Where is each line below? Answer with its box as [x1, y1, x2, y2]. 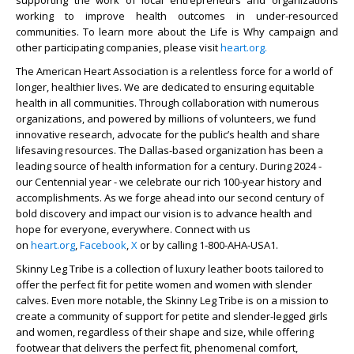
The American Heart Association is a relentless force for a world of [16, 64, 333, 78]
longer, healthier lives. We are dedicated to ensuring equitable [16, 80, 314, 94]
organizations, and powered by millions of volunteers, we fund [16, 111, 316, 126]
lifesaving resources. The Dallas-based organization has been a [16, 143, 323, 157]
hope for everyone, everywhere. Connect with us [16, 222, 250, 236]
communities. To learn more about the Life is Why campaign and [16, 24, 338, 39]
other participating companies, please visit [16, 40, 220, 55]
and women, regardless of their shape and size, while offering [16, 325, 314, 339]
